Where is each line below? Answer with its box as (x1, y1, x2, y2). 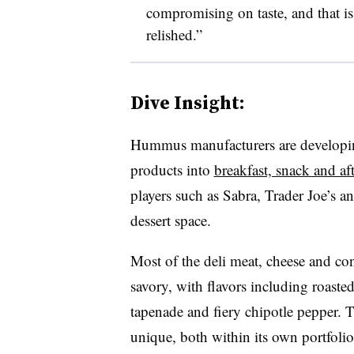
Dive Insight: (130, 89, 245, 115)
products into (130, 160, 214, 179)
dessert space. (130, 210, 211, 230)
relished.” (145, 24, 202, 44)
